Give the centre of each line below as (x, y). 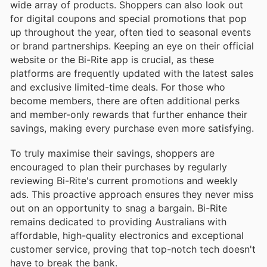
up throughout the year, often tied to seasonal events (131, 32)
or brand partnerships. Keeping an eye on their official (132, 46)
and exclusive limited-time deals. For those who (118, 87)
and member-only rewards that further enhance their (129, 114)
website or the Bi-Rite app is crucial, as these (112, 59)
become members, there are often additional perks (125, 100)
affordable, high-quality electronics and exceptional (127, 235)
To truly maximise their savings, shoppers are (112, 153)
